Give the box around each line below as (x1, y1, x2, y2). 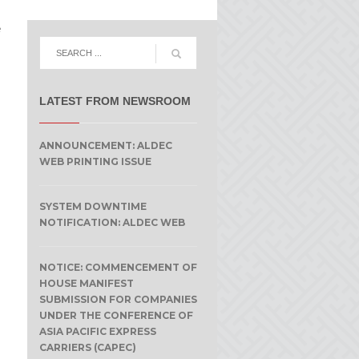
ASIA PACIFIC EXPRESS (38, 325, 156, 337)
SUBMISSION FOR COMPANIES (38, 293, 197, 305)
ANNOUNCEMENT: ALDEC (38, 139, 172, 151)
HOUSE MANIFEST (38, 277, 134, 289)
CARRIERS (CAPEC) (38, 341, 136, 353)
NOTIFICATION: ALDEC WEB (38, 216, 185, 228)
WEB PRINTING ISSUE (38, 155, 151, 167)
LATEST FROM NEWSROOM (38, 95, 191, 107)
